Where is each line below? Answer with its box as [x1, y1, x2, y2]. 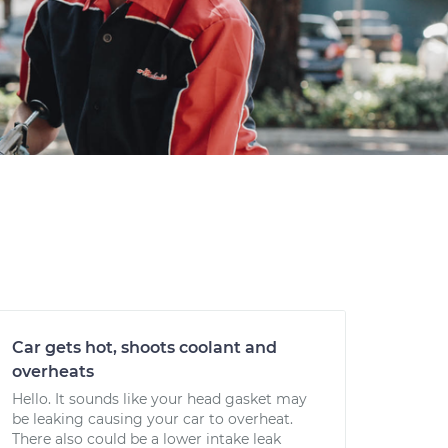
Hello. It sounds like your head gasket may [12, 390, 307, 408]
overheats [12, 362, 94, 381]
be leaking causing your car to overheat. [12, 410, 293, 428]
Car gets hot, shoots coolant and [12, 338, 277, 357]
